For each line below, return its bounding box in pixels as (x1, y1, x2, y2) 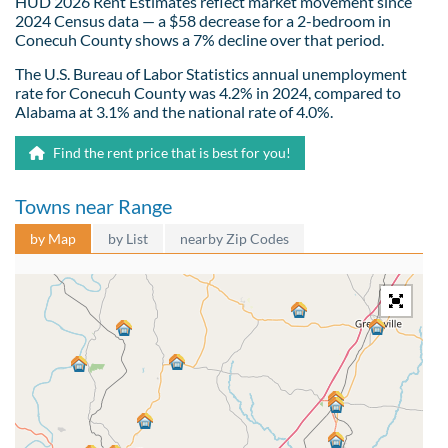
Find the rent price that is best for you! (50, 143, 291, 161)
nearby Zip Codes (180, 229, 289, 247)
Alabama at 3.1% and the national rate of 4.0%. (15, 101, 333, 121)
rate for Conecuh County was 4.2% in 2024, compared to (15, 82, 401, 102)
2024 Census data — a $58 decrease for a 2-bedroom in (15, 10, 391, 30)
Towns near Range (15, 193, 172, 218)
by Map (30, 229, 76, 247)
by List (108, 229, 148, 247)
